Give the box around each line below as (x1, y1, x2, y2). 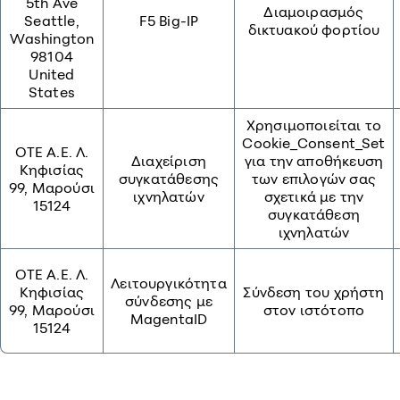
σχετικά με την (263, 187, 364, 205)
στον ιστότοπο (262, 301, 365, 319)
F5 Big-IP (138, 12, 199, 29)
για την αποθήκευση (244, 152, 384, 170)
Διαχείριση (131, 152, 206, 170)
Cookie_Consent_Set (242, 134, 386, 152)
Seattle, (24, 12, 79, 29)
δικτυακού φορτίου (247, 21, 380, 38)
